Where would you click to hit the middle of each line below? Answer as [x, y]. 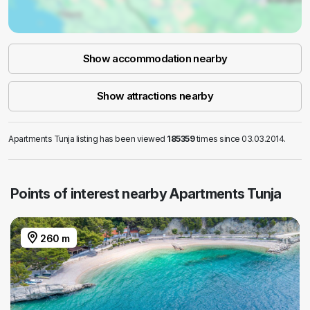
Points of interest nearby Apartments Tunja [146, 194]
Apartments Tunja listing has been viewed [88, 139]
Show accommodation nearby [155, 59]
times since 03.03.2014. [240, 139]
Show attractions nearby [155, 96]
